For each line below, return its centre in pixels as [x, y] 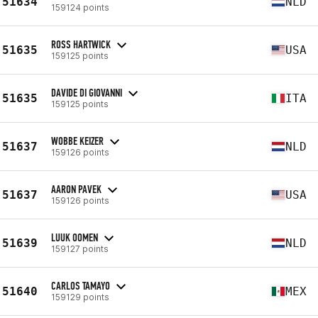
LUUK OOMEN [75, 237]
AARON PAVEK [76, 189]
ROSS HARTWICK [81, 44]
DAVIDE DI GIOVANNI [87, 92]
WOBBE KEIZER [77, 141]
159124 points [80, 7]
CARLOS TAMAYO [81, 285]
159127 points [80, 248]
